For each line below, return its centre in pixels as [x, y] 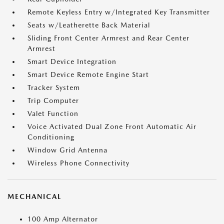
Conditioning [51, 137]
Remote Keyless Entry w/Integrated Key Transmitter [119, 12]
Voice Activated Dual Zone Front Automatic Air [112, 126]
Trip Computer [53, 100]
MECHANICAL [34, 196]
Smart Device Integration [72, 61]
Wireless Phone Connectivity [78, 163]
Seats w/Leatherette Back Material [89, 25]
